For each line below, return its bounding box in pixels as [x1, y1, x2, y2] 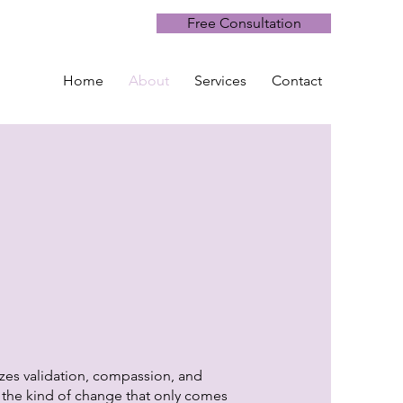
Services [194, 72, 246, 89]
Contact [272, 72, 322, 89]
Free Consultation [186, 14, 301, 31]
